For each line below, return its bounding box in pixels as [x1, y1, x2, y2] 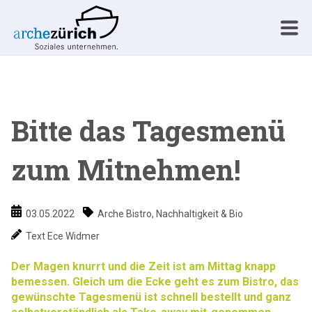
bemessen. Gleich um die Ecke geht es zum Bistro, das [11, 275, 299, 289]
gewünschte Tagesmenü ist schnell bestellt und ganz [11, 290, 291, 304]
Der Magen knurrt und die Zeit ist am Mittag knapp [11, 260, 276, 274]
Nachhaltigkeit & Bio [156, 208, 244, 219]
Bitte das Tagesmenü [11, 112, 286, 149]
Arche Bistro [97, 208, 153, 219]
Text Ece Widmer [26, 230, 100, 242]
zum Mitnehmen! [11, 151, 241, 188]
